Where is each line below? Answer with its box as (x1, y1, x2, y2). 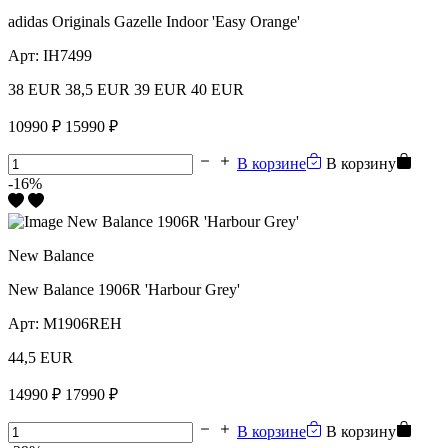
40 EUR (191, 80, 244, 98)
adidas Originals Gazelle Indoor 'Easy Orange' (8, 12, 300, 30)
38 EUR (8, 80, 61, 98)
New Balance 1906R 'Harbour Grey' (8, 280, 240, 298)
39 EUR (134, 80, 187, 98)
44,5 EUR (8, 348, 73, 366)
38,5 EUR (65, 80, 130, 98)
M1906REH (43, 314, 122, 332)
